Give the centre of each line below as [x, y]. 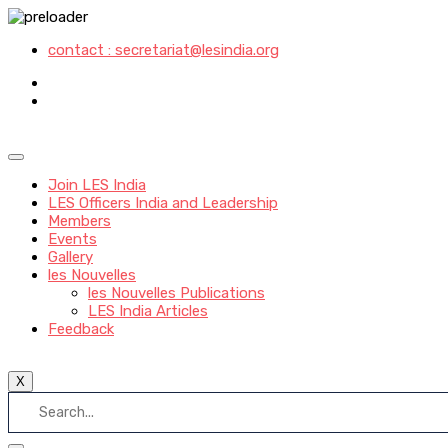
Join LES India [97, 185]
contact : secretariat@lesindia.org [163, 50]
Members [79, 221]
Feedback [81, 329]
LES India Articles [148, 311]
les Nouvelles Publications [176, 293]
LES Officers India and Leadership [163, 203]
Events [72, 239]
